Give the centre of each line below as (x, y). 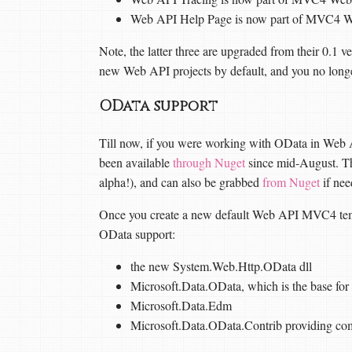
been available (136, 162)
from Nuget (291, 181)
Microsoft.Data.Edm (181, 305)
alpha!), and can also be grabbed (181, 181)
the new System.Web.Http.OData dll (221, 266)
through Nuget (209, 162)
